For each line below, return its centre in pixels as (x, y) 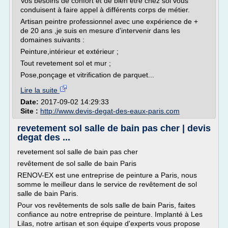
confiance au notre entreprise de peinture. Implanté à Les (110, 214)
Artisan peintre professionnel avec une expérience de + (109, 21)
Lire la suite (40, 90)
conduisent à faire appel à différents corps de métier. (105, 10)
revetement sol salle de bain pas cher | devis (114, 128)
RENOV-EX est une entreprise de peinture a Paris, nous (107, 175)
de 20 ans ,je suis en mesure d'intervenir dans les (100, 31)
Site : (30, 111)
